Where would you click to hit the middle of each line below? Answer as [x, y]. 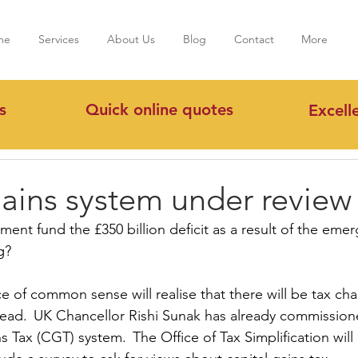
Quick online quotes [159, 109]
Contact [254, 39]
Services [58, 39]
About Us [131, 39]
